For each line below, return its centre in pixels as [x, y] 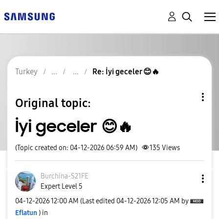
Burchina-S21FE [65, 176]
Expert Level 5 [62, 186]
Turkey [26, 72]
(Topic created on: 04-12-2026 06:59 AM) [76, 148]
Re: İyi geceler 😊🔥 [126, 72]
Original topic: [53, 103]
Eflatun [26, 213]
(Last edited [98, 201]
